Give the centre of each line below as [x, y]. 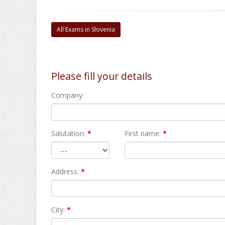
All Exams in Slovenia [86, 29]
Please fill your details [102, 76]
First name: [143, 133]
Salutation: [68, 133]
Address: [65, 172]
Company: [68, 95]
